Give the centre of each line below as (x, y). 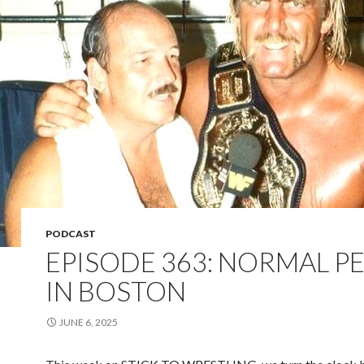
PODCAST (71, 234)
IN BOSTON (116, 291)
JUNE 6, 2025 (89, 322)
